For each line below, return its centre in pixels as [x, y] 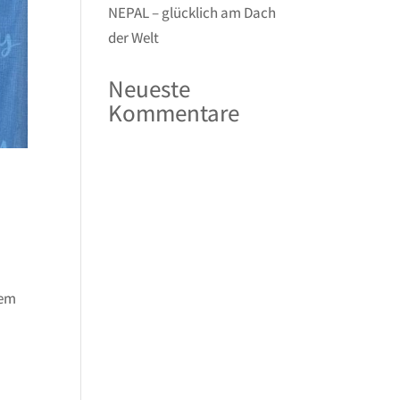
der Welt [133, 37]
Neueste [149, 88]
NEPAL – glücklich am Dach [192, 12]
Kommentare [173, 112]
